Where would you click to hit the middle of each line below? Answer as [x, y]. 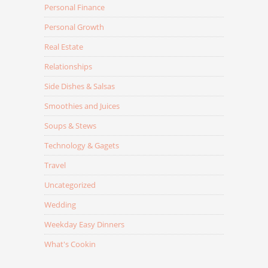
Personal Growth [74, 27]
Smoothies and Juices [82, 106]
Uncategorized [70, 185]
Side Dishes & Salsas [80, 86]
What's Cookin [70, 244]
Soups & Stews [70, 126]
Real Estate [64, 47]
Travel [55, 165]
